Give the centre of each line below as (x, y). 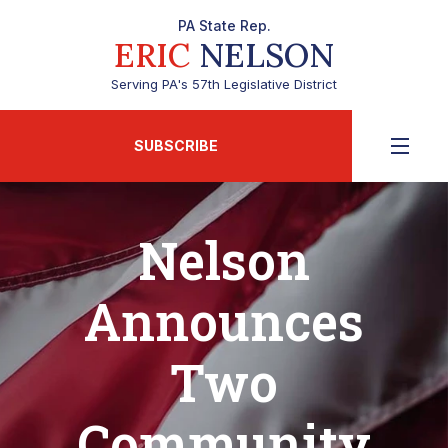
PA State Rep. (224, 25)
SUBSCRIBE (176, 145)
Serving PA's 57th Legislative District (224, 84)
